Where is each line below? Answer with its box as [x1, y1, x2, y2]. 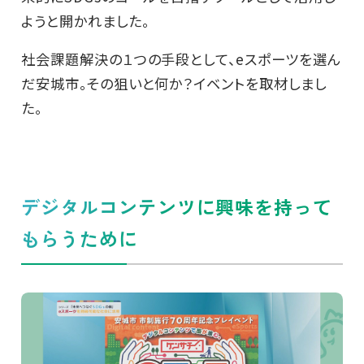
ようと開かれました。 [20, 10, 149, 31]
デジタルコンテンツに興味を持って [20, 193, 333, 220]
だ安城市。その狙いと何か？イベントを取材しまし [20, 73, 327, 94]
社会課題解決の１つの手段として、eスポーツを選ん [20, 49, 341, 70]
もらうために [20, 224, 138, 252]
